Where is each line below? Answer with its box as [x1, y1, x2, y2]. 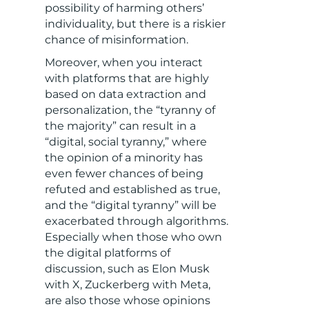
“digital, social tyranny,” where [44, 135, 207, 149]
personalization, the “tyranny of [44, 103, 215, 117]
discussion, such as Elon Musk [44, 262, 210, 276]
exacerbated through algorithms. [44, 215, 228, 228]
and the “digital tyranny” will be [44, 199, 217, 212]
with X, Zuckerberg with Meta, [44, 278, 210, 292]
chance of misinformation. [44, 33, 188, 47]
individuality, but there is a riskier [44, 17, 226, 31]
